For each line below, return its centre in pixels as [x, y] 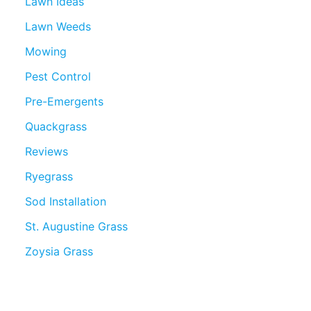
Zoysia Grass [59, 251]
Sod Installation [66, 201]
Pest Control [58, 76]
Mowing [46, 51]
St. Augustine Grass [76, 226]
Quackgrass [56, 126]
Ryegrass [49, 176]
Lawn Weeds [58, 26]
